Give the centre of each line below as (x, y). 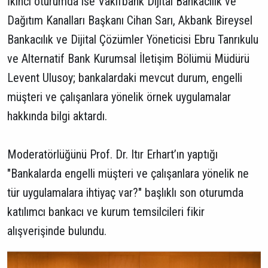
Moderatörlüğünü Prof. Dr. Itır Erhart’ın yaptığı (112, 154)
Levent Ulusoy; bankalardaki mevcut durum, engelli (125, 78)
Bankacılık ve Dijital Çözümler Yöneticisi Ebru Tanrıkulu (133, 39)
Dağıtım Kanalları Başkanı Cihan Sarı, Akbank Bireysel (130, 20)
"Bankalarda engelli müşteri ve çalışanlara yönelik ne (128, 173)
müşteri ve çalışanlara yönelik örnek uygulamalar (119, 97)
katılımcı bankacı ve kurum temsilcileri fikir (106, 212)
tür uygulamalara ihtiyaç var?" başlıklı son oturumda (125, 193)
